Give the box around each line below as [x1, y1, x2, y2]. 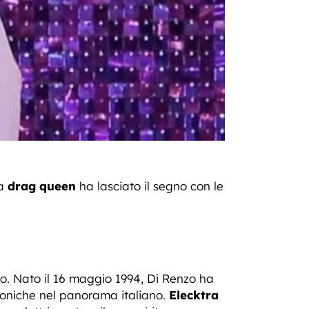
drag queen [8, 179, 76, 193]
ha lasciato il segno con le [76, 179, 223, 193]
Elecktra [169, 288, 219, 302]
